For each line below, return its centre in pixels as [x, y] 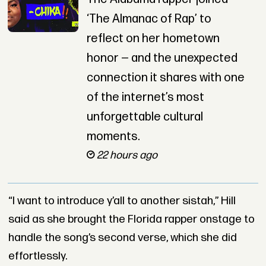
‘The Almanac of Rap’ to [149, 19]
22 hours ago [127, 156]
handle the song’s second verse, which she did [122, 237]
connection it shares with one [165, 78]
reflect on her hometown [153, 39]
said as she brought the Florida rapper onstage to [131, 219]
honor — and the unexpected [162, 58]
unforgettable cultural [145, 117]
